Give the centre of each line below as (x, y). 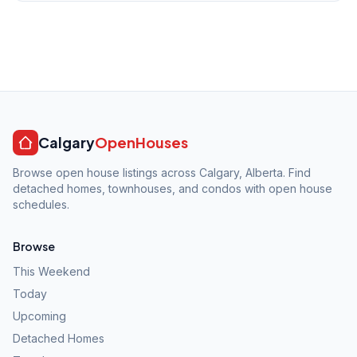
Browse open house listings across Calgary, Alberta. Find (162, 173)
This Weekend (51, 272)
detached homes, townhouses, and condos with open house (173, 189)
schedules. (41, 205)
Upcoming (39, 316)
